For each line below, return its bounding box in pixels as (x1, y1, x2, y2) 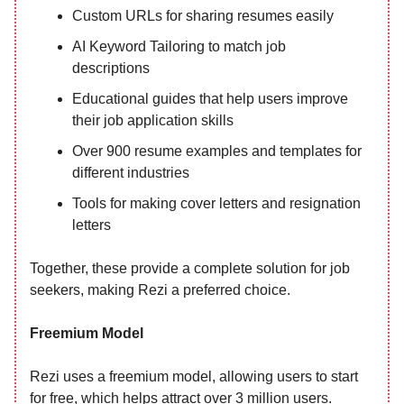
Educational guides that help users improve (72, 90, 348, 106)
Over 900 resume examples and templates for (72, 142, 362, 159)
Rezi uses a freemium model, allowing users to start (30, 368, 358, 384)
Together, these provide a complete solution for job (30, 260, 350, 276)
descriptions (72, 60, 150, 76)
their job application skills (72, 112, 234, 128)
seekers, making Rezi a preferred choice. (30, 281, 290, 298)
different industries (72, 164, 189, 180)
